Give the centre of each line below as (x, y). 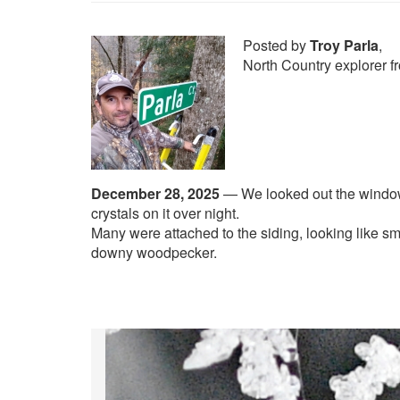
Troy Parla (344, 45)
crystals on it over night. (165, 213)
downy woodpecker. (154, 252)
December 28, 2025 (155, 193)
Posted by (276, 45)
